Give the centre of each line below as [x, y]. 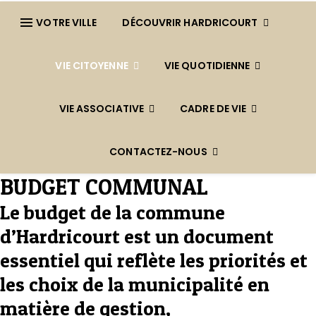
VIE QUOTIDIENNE [207, 66]
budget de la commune [124, 212]
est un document [197, 236]
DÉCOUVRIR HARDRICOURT [190, 23]
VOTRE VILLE [67, 23]
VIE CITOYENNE [92, 66]
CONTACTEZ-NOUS [158, 152]
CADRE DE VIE [213, 109]
